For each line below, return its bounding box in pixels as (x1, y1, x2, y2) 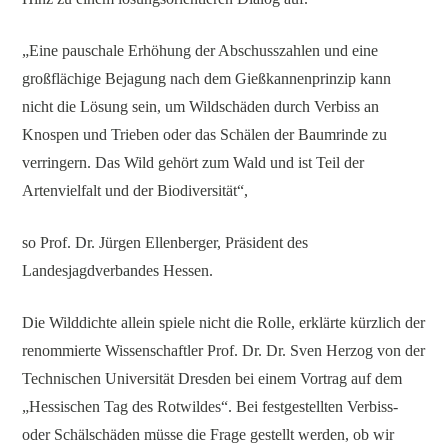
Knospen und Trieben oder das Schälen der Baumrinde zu (22, 125, 388, 143)
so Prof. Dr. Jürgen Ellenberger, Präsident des (22, 233, 309, 251)
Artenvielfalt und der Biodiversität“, (22, 181, 249, 199)
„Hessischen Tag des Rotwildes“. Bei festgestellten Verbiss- (22, 397, 399, 415)
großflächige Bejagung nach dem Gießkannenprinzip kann (22, 69, 392, 87)
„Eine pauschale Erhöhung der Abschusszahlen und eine (22, 41, 379, 59)
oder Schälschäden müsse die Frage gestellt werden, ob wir (22, 425, 395, 443)
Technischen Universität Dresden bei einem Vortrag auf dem (22, 369, 403, 387)
